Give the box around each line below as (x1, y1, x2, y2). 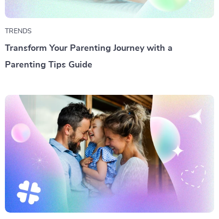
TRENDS (5, 28, 32, 35)
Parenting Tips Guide (5, 61, 92, 69)
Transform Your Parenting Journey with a (5, 44, 173, 53)
